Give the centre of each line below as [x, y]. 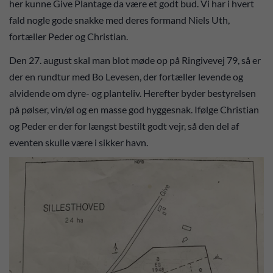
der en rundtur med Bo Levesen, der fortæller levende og [126, 76]
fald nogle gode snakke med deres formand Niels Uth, [119, 20]
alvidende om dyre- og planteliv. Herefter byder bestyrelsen [133, 93]
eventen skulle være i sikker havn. [79, 142]
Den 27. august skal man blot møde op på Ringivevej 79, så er [135, 60]
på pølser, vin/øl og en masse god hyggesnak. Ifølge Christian [134, 109]
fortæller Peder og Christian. [69, 37]
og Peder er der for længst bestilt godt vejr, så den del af [124, 126]
